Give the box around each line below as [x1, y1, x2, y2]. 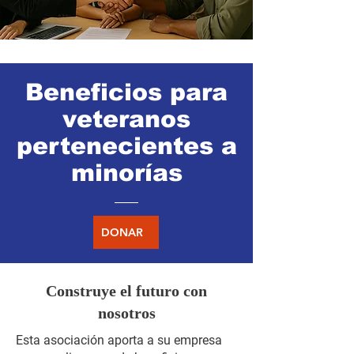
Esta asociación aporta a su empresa [16, 332, 222, 348]
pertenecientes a [16, 132, 237, 159]
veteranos [62, 105, 190, 132]
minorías [70, 159, 183, 186]
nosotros [97, 303, 156, 322]
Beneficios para [25, 78, 228, 105]
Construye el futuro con [46, 281, 207, 299]
